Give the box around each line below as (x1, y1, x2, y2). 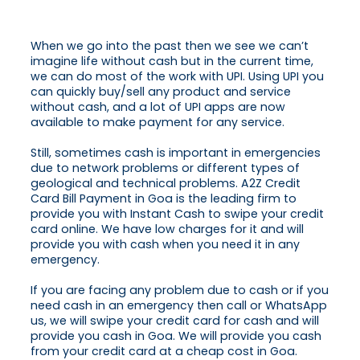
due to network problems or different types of (31, 160, 300, 177)
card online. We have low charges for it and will (31, 221, 304, 238)
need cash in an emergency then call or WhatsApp (31, 297, 327, 314)
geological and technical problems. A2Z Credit (31, 175, 301, 192)
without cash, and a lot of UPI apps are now (31, 99, 285, 116)
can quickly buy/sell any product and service (31, 84, 291, 100)
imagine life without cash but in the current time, (31, 53, 313, 70)
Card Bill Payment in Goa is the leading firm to (31, 190, 297, 207)
